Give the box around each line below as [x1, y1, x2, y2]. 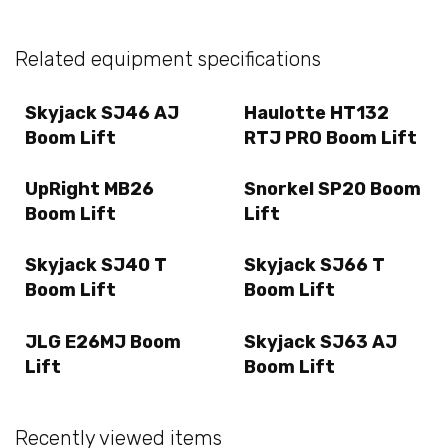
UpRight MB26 [25, 178, 154, 201]
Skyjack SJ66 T [244, 254, 385, 277]
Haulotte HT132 [244, 101, 389, 124]
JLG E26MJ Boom [25, 330, 181, 353]
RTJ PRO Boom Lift [244, 126, 417, 149]
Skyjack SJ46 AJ [25, 101, 179, 124]
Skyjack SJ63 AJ [244, 330, 397, 353]
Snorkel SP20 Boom [244, 178, 421, 201]
